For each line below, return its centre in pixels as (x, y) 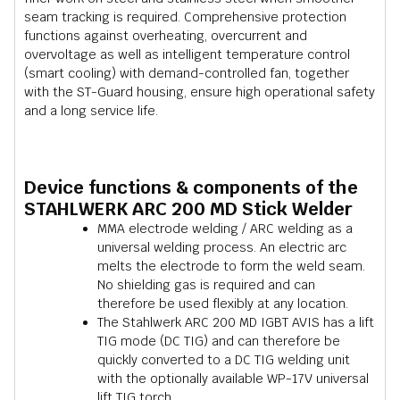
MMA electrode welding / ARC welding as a (225, 228)
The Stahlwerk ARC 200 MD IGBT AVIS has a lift (236, 322)
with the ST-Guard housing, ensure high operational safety (200, 92)
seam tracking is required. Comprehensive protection (185, 17)
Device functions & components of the (191, 187)
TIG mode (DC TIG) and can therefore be (219, 341)
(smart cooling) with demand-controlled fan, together (187, 73)
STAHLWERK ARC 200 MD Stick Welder (188, 208)
